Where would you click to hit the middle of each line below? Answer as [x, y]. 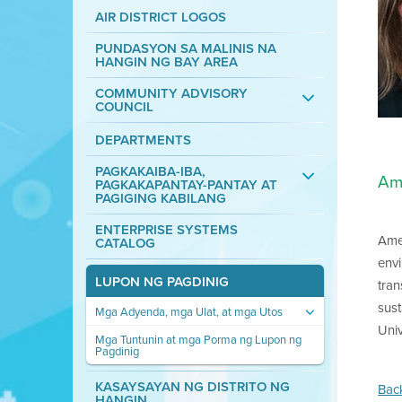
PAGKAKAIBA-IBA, [150, 171]
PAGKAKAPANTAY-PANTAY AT [186, 185]
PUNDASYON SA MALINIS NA [185, 48]
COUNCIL [124, 107]
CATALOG [125, 243]
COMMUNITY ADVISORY [171, 93]
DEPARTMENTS [143, 140]
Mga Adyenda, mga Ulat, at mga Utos [188, 312]
